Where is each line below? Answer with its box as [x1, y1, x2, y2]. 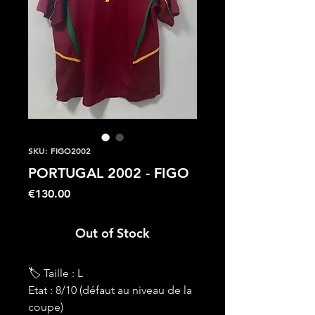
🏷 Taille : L [28, 266, 83, 281]
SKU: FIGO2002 [28, 145, 91, 157]
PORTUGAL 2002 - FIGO [28, 165, 189, 182]
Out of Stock [75, 225, 150, 242]
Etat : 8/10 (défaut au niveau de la [28, 283, 192, 297]
